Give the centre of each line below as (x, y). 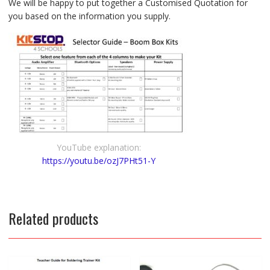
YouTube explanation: (99, 148)
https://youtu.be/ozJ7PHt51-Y (99, 161)
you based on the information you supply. (89, 16)
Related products (53, 218)
